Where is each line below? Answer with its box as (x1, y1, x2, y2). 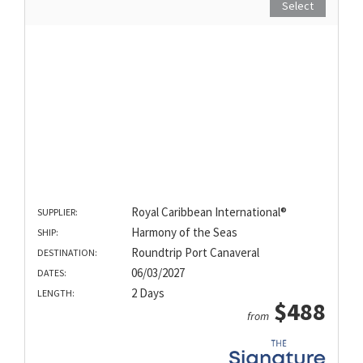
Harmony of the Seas (130, 224, 237, 241)
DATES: (37, 267, 66, 280)
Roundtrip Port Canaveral (130, 245, 259, 261)
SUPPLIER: (37, 206, 78, 219)
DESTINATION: (37, 246, 97, 259)
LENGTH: (37, 287, 75, 300)
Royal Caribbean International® (130, 204, 287, 220)
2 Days (130, 285, 164, 301)
